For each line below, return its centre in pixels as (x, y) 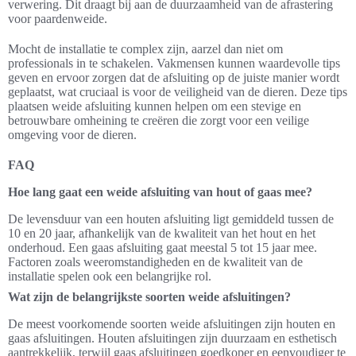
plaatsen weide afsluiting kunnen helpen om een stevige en (155, 106)
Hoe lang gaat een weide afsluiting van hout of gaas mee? (160, 192)
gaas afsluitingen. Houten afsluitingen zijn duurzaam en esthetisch (172, 339)
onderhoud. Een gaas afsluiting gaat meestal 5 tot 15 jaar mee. (163, 248)
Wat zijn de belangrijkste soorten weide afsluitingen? (149, 297)
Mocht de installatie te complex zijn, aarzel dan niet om (145, 49)
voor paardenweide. (58, 19)
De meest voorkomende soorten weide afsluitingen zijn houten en (172, 324)
